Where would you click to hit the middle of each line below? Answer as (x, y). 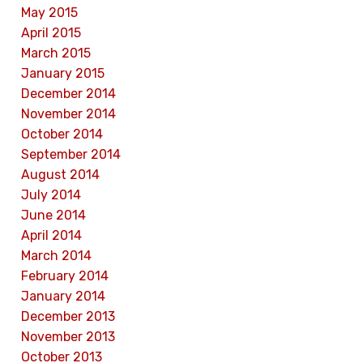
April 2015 (51, 32)
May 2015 (49, 12)
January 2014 (63, 296)
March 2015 (56, 53)
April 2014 (51, 235)
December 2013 (68, 316)
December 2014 (68, 93)
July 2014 (51, 194)
